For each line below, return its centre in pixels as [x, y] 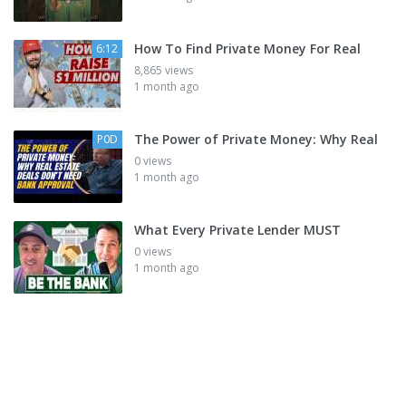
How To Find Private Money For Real [247, 49]
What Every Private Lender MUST [237, 230]
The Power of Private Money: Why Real [256, 140]
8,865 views [164, 71]
